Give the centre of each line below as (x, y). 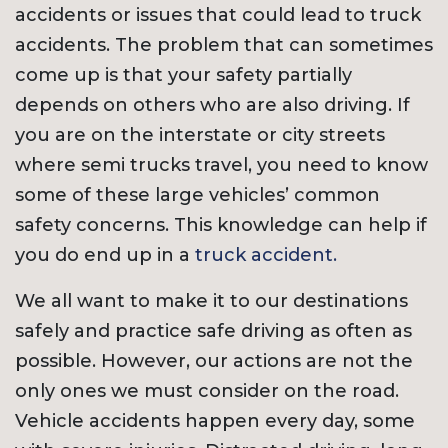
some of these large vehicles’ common (197, 195)
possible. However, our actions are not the (214, 361)
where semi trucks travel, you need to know (221, 165)
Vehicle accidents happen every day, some (215, 421)
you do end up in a (105, 255)
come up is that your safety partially (183, 75)
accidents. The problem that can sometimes (224, 45)
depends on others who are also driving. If (212, 105)
